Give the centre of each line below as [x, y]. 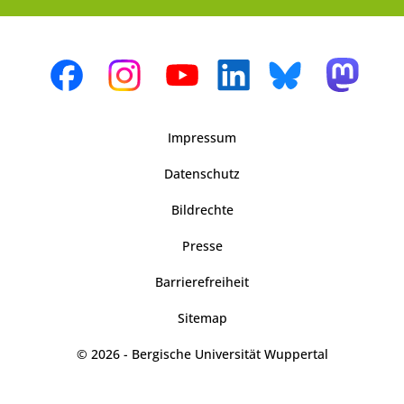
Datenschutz [202, 174]
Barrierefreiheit [202, 282]
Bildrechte [202, 210]
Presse [202, 246]
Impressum [202, 138]
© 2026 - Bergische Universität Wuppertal [202, 354]
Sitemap [202, 318]
